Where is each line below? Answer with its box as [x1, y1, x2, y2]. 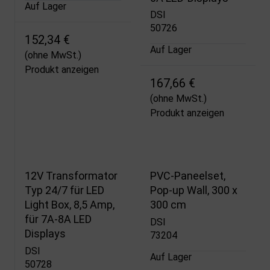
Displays [25, 227, 66, 240]
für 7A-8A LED [25, 213, 92, 226]
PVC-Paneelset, [149, 169, 225, 183]
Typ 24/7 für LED [25, 184, 104, 197]
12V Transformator [25, 169, 118, 183]
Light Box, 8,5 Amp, [25, 198, 115, 212]
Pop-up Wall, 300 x [149, 184, 237, 197]
